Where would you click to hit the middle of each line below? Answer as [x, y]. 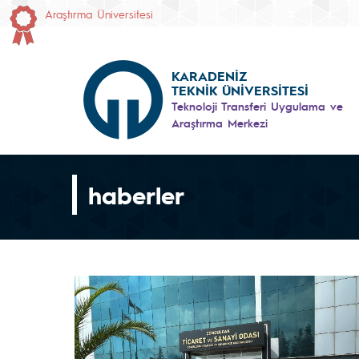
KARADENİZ [209, 75]
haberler [136, 195]
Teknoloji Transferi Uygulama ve [257, 105]
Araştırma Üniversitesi [99, 14]
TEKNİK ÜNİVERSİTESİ [240, 90]
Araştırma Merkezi [220, 122]
